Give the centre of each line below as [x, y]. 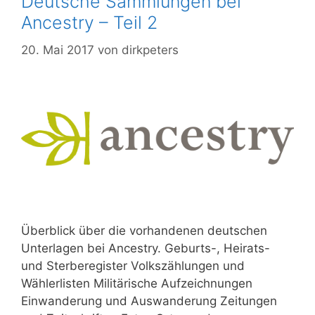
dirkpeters [150, 50]
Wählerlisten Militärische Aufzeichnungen [137, 283]
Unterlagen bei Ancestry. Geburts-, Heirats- [146, 248]
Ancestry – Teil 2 [89, 23]
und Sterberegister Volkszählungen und [133, 265]
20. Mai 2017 [58, 50]
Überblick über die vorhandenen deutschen [144, 230]
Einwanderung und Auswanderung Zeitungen [149, 301]
